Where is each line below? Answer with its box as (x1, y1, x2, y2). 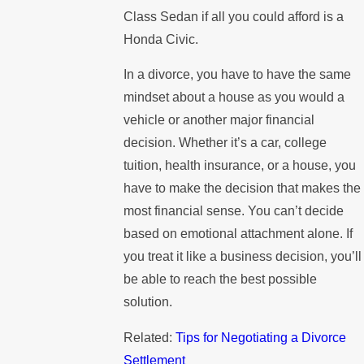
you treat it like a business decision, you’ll (123, 249, 362, 264)
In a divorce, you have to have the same (123, 67, 352, 82)
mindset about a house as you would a (123, 90, 345, 105)
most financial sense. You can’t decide (123, 204, 344, 219)
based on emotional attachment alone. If (123, 227, 353, 241)
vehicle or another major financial (123, 113, 315, 128)
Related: (123, 330, 176, 344)
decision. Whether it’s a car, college (123, 136, 327, 150)
